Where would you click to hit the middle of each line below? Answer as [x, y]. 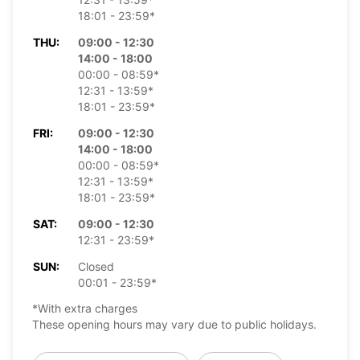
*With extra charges [85, 308]
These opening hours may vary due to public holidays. [174, 324]
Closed [96, 266]
